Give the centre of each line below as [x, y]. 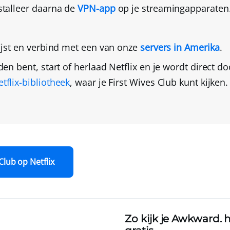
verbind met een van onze [83, 47]
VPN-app [97, 8]
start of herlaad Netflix [89, 67]
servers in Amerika [180, 47]
